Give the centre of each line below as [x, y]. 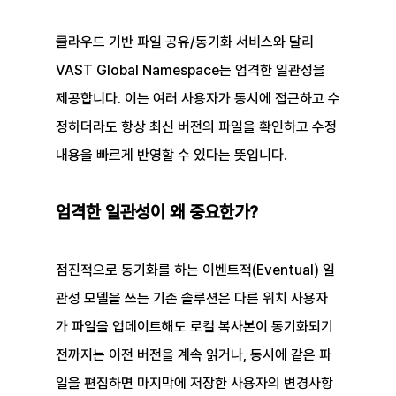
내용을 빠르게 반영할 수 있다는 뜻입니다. [171, 156]
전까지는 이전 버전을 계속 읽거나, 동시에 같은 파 [193, 355]
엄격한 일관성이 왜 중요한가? [156, 213]
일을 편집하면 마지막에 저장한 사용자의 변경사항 [194, 384]
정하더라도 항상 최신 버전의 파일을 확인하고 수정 [198, 127]
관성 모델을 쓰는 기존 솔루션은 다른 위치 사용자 [191, 299]
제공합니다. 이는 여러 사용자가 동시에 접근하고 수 [198, 99]
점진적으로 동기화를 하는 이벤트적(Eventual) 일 [195, 270]
